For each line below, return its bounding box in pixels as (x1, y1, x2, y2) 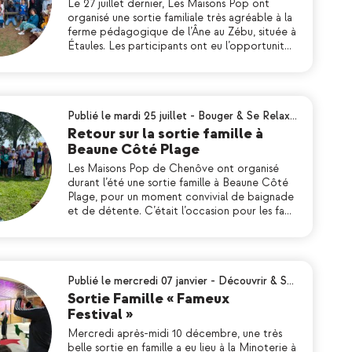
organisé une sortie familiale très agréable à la (68, 11, 292, 24)
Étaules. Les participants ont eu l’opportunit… (68, 39, 291, 53)
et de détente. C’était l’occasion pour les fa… (68, 204, 291, 218)
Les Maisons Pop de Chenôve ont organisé (68, 162, 279, 175)
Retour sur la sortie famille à (68, 125, 263, 143)
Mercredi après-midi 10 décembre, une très (68, 327, 282, 340)
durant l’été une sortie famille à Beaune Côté (68, 176, 288, 189)
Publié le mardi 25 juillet (68, 109, 187, 123)
